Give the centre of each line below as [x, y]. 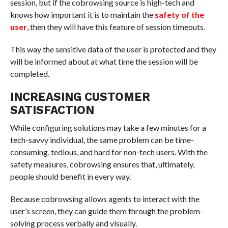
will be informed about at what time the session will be [104, 61]
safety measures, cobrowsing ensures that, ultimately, [102, 164]
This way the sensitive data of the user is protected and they [113, 49]
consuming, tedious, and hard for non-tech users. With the [109, 152]
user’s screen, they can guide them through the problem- [106, 211]
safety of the [179, 14]
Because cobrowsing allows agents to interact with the [105, 198]
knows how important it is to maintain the [82, 14]
